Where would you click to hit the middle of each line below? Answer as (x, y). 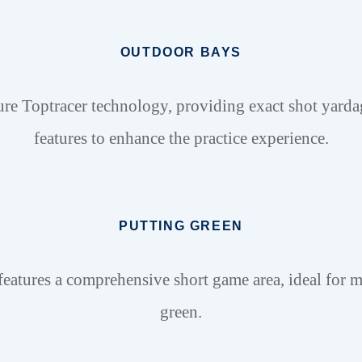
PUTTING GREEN (181, 226)
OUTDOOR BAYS (181, 52)
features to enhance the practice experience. (181, 138)
